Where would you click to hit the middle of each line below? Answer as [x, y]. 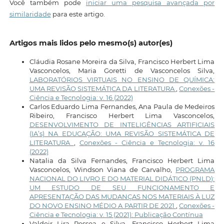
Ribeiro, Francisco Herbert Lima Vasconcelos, [122, 115]
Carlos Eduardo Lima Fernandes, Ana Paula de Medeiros [122, 106]
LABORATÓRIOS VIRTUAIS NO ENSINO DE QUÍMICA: [122, 79]
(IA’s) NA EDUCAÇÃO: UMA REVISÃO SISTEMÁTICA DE [122, 133]
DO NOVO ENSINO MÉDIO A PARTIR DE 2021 [103, 205]
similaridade [30, 14]
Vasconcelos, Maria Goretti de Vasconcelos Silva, [122, 70]
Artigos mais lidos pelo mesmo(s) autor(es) [91, 43]
